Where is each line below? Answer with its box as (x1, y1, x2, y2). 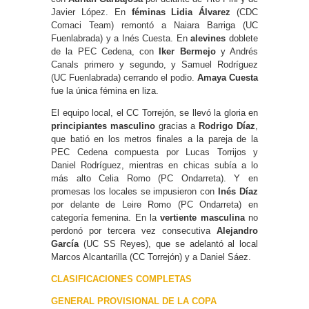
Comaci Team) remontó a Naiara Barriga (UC (51, 19, 258, 30)
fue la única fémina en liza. (51, 85, 159, 96)
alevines (187, 32, 226, 43)
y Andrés (215, 46, 258, 57)
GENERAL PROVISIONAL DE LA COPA (51, 295, 217, 306)
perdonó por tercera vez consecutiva (51, 225, 217, 236)
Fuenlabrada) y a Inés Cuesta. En (51, 32, 188, 43)
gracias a (154, 120, 199, 131)
